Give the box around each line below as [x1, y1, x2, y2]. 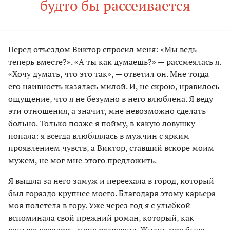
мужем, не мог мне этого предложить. [8, 155, 157, 166]
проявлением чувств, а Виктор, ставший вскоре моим [8, 142, 214, 154]
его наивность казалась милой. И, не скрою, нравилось [8, 81, 219, 92]
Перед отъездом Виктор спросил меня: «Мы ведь [8, 44, 197, 55]
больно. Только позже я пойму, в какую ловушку [8, 118, 195, 129]
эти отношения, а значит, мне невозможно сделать [8, 105, 206, 117]
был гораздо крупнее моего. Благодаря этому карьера [8, 187, 216, 199]
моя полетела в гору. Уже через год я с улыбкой [8, 200, 190, 212]
